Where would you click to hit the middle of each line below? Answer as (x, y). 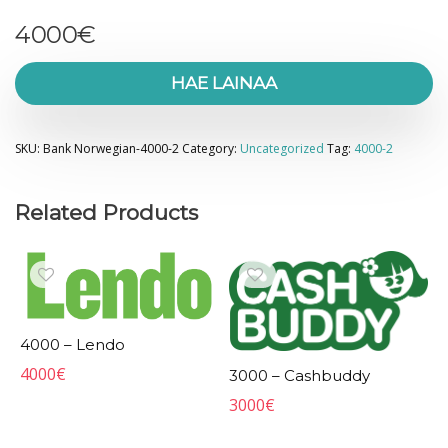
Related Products (106, 213)
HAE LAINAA (224, 83)
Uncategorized (282, 149)
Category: (211, 149)
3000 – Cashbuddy (300, 376)
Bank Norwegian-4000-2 (111, 149)
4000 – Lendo (73, 344)
